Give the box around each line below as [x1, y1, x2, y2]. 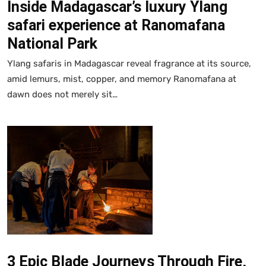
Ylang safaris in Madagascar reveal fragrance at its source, [7, 58, 251, 69]
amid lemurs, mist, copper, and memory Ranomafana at [7, 73, 236, 84]
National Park [7, 34, 97, 52]
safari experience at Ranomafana [7, 16, 225, 34]
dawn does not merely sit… [7, 88, 118, 100]
